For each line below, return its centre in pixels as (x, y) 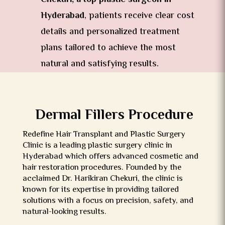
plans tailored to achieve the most (108, 48)
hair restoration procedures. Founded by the (102, 167)
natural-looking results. (64, 212)
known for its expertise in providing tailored (100, 190)
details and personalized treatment (110, 32)
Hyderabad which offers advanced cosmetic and (110, 156)
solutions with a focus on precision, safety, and (108, 201)
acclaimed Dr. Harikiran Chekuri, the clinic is (102, 179)
